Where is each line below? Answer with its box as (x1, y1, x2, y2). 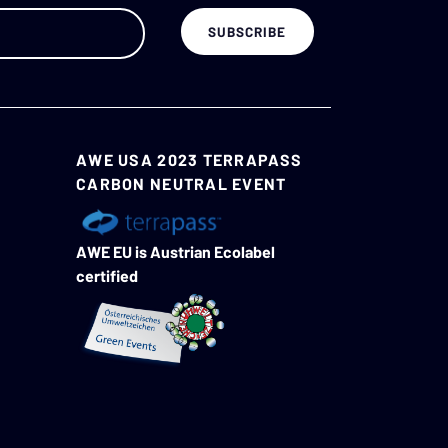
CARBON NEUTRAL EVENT (76, 174, 287, 194)
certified (76, 265, 138, 285)
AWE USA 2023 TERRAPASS (76, 150, 303, 170)
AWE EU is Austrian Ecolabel (76, 241, 275, 261)
